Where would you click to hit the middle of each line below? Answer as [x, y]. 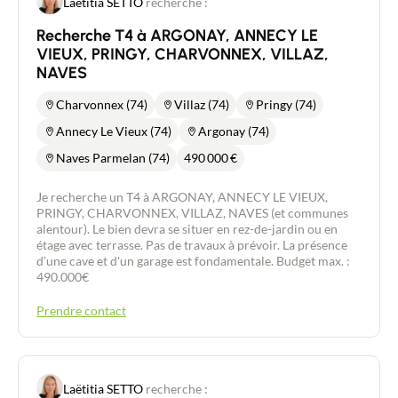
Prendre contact [81, 310]
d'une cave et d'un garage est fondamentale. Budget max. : [193, 261]
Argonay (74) [234, 131]
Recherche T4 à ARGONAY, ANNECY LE [177, 36]
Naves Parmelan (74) [113, 158]
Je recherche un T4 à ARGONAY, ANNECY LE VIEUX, [182, 197]
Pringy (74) [286, 104]
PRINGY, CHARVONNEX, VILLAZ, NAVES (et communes [192, 213]
